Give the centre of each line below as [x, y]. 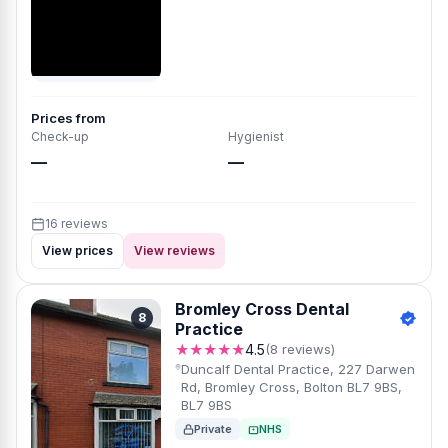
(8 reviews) [300, 349]
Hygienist [256, 136]
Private [213, 429]
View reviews [174, 250]
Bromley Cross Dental [262, 309]
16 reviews [76, 223]
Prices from [68, 118]
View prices [77, 250]
